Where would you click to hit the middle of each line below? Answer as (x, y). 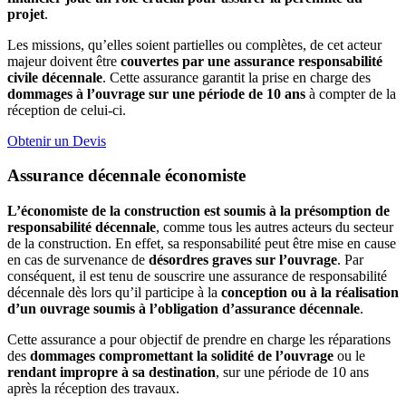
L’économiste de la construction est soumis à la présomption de (198, 211)
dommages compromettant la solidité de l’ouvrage (182, 356)
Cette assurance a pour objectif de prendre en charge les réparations (199, 340)
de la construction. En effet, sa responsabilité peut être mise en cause (202, 244)
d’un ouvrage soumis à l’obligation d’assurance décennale (184, 309)
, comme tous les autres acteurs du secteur (275, 227)
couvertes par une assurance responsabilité (251, 61)
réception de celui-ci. (67, 110)
